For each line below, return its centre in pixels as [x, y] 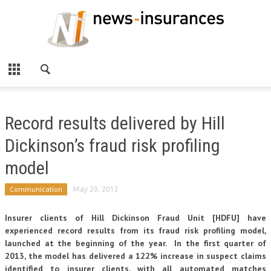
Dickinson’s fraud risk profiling [113, 145]
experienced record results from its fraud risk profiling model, [135, 230]
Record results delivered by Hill [115, 123]
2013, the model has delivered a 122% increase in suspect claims [135, 256]
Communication [36, 189]
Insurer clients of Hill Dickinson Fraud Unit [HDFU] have [135, 218]
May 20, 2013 [96, 189]
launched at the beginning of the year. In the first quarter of [135, 243]
